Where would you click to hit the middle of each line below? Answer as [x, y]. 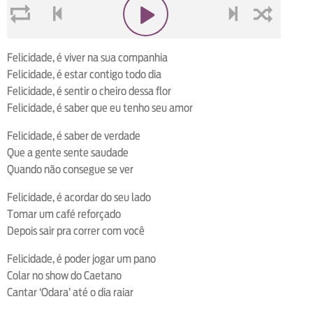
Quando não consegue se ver [70, 170]
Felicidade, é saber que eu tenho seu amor [100, 108]
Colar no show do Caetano [64, 276]
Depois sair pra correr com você [76, 231]
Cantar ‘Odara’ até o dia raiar [70, 293]
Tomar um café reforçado [64, 214]
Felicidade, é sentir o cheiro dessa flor [89, 92]
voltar [53, 48]
